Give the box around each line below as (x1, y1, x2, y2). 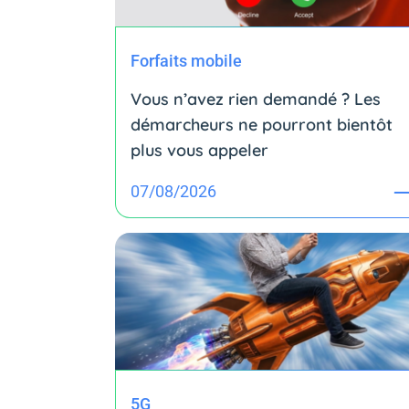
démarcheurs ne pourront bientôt (131, 114, 393, 135)
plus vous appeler (131, 140, 268, 161)
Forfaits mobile (131, 51, 242, 70)
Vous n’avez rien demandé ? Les (131, 89, 381, 110)
